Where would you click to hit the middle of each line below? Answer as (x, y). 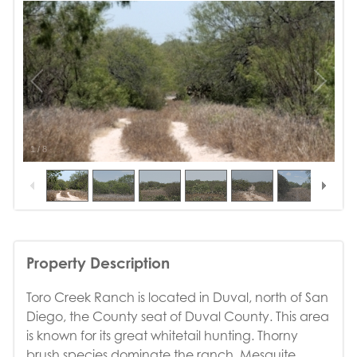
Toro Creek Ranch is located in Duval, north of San (177, 297)
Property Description (98, 263)
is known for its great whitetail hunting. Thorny (162, 335)
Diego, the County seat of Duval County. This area (177, 316)
